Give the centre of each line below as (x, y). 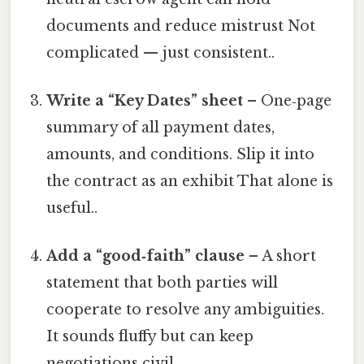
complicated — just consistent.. (161, 52)
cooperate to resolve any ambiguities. (186, 310)
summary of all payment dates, (161, 127)
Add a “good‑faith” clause (146, 256)
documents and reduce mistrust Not (181, 26)
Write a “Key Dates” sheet (145, 100)
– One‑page (288, 100)
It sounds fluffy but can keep (150, 337)
